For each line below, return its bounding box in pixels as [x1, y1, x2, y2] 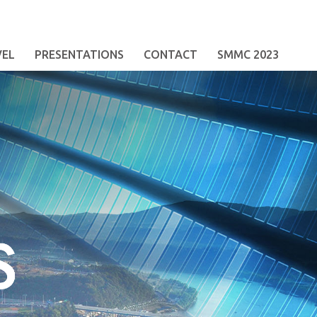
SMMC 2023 [217, 48, 279, 61]
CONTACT [144, 48, 197, 61]
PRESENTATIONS [35, 48, 124, 61]
